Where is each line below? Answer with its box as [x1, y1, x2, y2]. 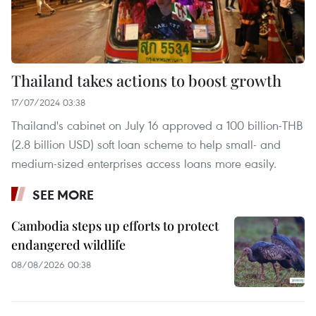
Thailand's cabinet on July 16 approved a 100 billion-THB [11, 117, 303, 134]
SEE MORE [32, 186, 94, 204]
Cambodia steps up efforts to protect [11, 217, 219, 235]
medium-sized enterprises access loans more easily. [11, 155, 276, 172]
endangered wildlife [11, 236, 126, 254]
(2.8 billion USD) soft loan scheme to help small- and [11, 136, 281, 153]
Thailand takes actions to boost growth [11, 70, 281, 92]
